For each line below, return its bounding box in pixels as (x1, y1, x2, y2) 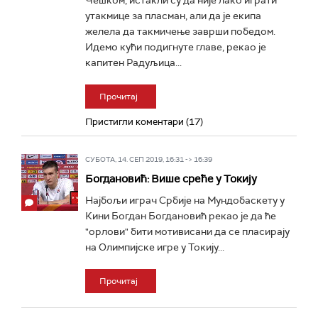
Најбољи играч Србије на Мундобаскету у (85, 194, 285, 207)
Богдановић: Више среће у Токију (85, 172, 257, 186)
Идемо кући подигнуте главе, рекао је (85, 40, 266, 53)
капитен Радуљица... (85, 56, 182, 69)
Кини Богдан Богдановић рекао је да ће (85, 209, 276, 222)
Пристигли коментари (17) (85, 116, 203, 128)
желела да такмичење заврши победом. (85, 25, 275, 38)
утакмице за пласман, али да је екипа (85, 9, 261, 22)
